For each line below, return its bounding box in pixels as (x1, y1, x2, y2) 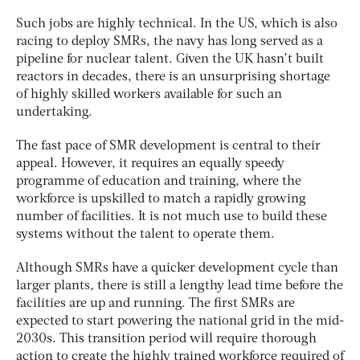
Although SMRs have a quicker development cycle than (16, 262, 338, 276)
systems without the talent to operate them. (16, 228, 278, 242)
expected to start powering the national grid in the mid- (16, 315, 344, 329)
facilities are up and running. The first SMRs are (16, 297, 295, 311)
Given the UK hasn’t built (176, 53, 324, 67)
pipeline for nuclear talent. (16, 53, 173, 67)
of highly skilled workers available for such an (16, 88, 282, 102)
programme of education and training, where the (16, 175, 301, 189)
